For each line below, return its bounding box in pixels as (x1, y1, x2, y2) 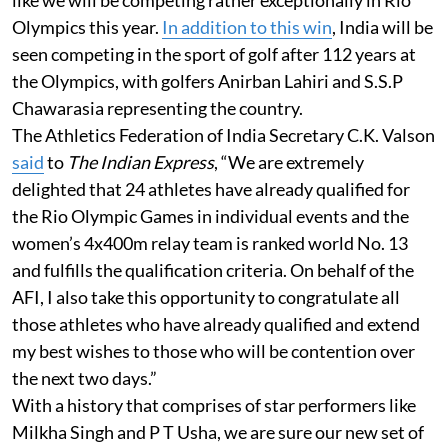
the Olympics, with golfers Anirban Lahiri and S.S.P (12, 69, 403, 92)
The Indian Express (67, 150, 214, 173)
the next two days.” (12, 366, 157, 389)
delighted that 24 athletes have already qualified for (12, 177, 410, 200)
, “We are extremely (214, 150, 364, 173)
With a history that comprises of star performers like (12, 393, 416, 416)
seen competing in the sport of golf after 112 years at (12, 42, 416, 65)
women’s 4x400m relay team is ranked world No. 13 (12, 231, 408, 254)
